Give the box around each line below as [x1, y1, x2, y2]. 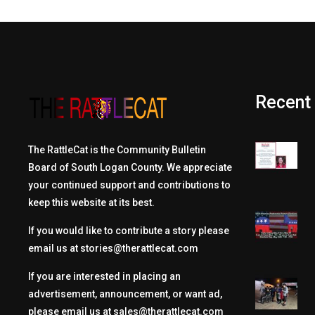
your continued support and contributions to [27, 179, 231, 191]
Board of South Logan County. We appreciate [27, 162, 232, 173]
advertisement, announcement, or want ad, [27, 288, 222, 300]
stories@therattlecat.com [79, 243, 198, 254]
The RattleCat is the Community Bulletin [27, 144, 206, 155]
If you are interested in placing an [27, 271, 181, 282]
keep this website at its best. [27, 197, 155, 208]
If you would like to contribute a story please [27, 225, 229, 236]
